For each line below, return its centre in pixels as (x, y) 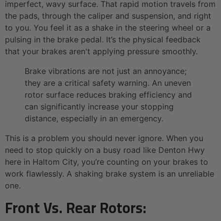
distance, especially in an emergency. (94, 118)
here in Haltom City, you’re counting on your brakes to (107, 162)
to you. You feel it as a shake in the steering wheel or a (108, 27)
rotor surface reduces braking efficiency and (108, 94)
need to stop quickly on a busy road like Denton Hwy (105, 150)
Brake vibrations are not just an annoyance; (106, 71)
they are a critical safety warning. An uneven (108, 83)
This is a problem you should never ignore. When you (104, 138)
